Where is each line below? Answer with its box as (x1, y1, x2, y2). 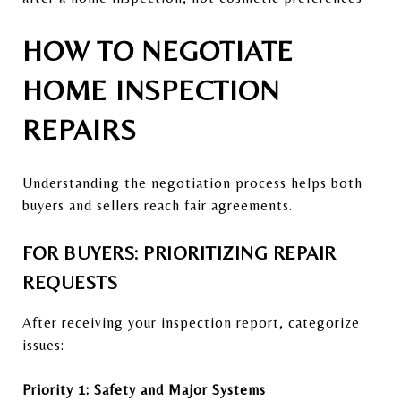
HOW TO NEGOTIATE (22, 33, 294, 67)
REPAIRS (22, 112, 137, 146)
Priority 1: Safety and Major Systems (22, 380, 266, 398)
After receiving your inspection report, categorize (22, 313, 360, 331)
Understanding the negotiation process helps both (22, 174, 363, 192)
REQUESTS (22, 271, 117, 294)
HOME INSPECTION (22, 73, 280, 107)
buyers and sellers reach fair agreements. (22, 196, 293, 214)
